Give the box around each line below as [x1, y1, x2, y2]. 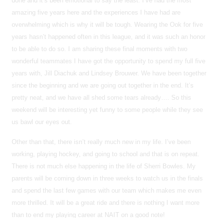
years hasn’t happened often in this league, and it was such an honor [12, 33, 205, 40]
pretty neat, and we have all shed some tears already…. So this [12, 93, 191, 101]
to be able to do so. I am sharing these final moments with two [12, 45, 187, 53]
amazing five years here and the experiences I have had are [12, 8, 181, 16]
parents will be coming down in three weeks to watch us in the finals [12, 174, 203, 182]
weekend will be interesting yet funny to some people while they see [12, 106, 203, 113]
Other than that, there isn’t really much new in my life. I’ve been [12, 138, 191, 145]
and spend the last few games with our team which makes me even [12, 186, 201, 194]
